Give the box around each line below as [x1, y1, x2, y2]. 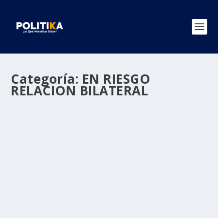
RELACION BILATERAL [11, 82, 148, 99]
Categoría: [11, 70, 82, 88]
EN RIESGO [82, 70, 150, 88]
